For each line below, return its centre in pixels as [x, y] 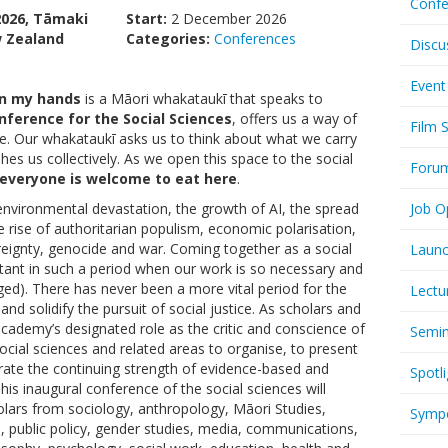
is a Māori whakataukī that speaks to [202, 98]
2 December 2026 [226, 18]
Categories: [167, 38]
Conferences [254, 38]
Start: [146, 18]
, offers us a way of [294, 118]
